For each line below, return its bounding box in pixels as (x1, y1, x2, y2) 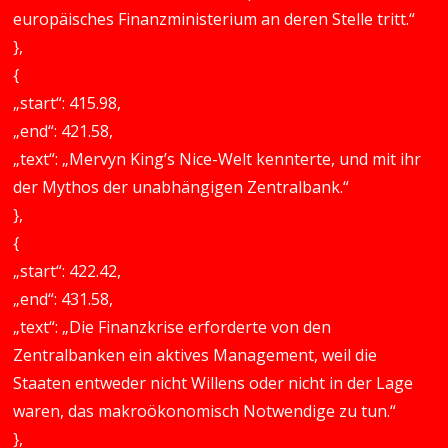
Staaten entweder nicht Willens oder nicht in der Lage (13, 372, 414, 394)
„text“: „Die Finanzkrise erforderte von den (13, 316, 332, 338)
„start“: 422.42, (13, 260, 122, 282)
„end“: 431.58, (13, 288, 114, 310)
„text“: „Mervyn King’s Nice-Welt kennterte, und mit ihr (13, 148, 422, 170)
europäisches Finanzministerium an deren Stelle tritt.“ (13, 8, 416, 30)
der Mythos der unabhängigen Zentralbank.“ (13, 176, 350, 198)
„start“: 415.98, (13, 92, 122, 114)
